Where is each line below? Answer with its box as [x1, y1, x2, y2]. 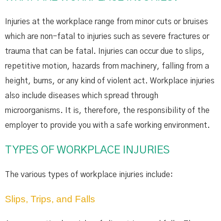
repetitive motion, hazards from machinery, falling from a [5, 62, 209, 70]
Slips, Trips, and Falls [5, 194, 95, 204]
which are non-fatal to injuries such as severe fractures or [5, 33, 209, 40]
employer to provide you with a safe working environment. [5, 121, 210, 129]
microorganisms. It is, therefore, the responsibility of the [5, 107, 210, 114]
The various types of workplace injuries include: [5, 171, 173, 179]
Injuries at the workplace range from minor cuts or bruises [5, 18, 208, 26]
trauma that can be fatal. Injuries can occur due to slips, [5, 47, 205, 55]
